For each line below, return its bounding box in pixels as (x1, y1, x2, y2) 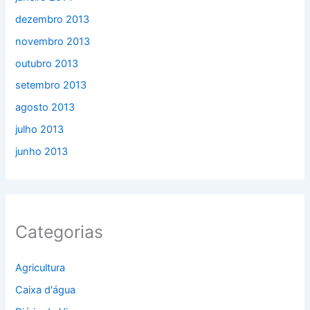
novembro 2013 (15, 35, 91, 48)
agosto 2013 (15, 101, 75, 114)
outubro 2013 (15, 57, 79, 70)
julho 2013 (15, 123, 64, 136)
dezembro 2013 (15, 12, 90, 26)
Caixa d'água (15, 283, 76, 296)
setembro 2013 (15, 79, 87, 92)
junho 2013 (15, 145, 69, 158)
